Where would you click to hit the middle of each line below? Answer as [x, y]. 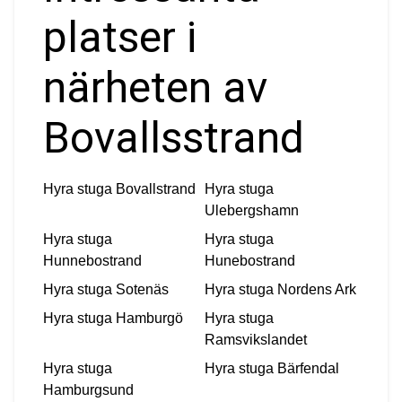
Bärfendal [308, 368]
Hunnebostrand [92, 260]
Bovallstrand [156, 188]
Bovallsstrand [174, 137]
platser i [120, 37]
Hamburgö [149, 318]
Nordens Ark [317, 289]
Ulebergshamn [252, 210]
